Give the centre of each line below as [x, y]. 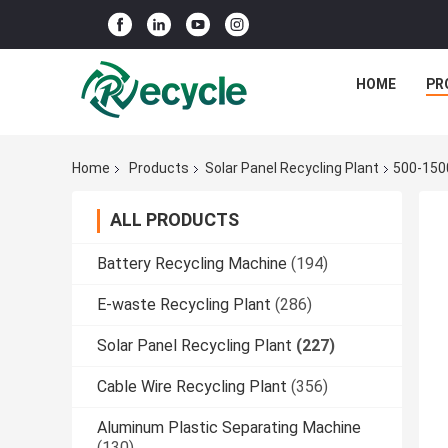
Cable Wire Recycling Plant [192, 387]
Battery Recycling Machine [192, 264]
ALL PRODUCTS [174, 220]
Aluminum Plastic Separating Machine [229, 428]
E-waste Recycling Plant [184, 305]
